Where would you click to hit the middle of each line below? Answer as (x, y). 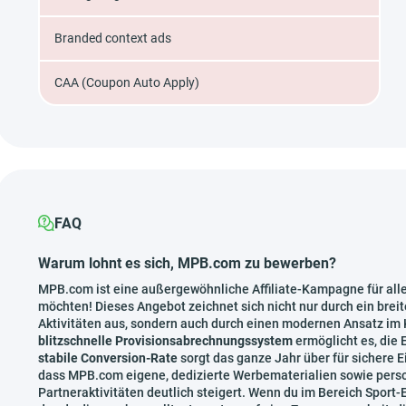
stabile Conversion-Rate (108, 358)
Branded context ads (113, 38)
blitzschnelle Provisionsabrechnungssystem (165, 341)
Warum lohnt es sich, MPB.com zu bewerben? (187, 263)
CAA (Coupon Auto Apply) (127, 82)
